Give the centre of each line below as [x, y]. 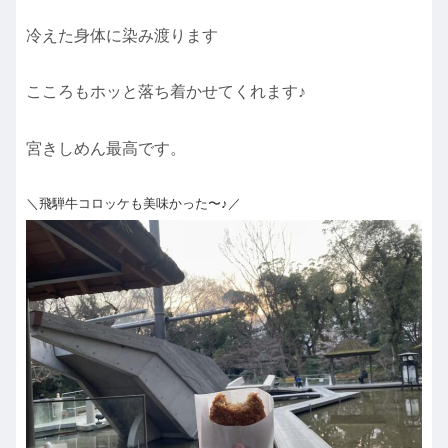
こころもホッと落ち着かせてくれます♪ [166, 92]
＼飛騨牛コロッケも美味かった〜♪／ [133, 203]
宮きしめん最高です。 [106, 149]
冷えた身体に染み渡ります [122, 35]
